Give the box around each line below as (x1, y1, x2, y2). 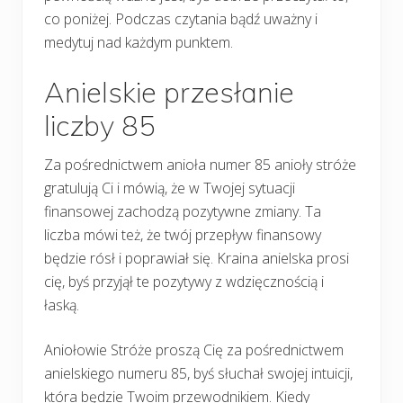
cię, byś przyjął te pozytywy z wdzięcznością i (44, 271, 324, 291)
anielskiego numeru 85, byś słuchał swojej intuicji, (44, 363, 353, 383)
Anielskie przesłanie (44, 74, 294, 110)
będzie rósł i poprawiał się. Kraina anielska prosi (44, 247, 349, 268)
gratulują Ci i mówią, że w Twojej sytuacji (44, 177, 295, 198)
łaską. (44, 294, 79, 315)
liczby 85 (44, 107, 156, 143)
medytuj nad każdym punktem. (44, 31, 233, 52)
